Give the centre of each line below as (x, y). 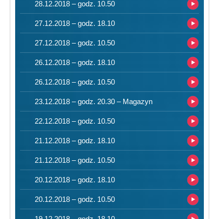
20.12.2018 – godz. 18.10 (75, 180)
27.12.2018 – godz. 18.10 (75, 23)
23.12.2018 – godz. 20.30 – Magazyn (94, 101)
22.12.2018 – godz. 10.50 (75, 121)
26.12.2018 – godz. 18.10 (75, 62)
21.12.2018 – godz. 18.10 (75, 141)
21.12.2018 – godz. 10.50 (75, 160)
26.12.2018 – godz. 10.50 (75, 82)
